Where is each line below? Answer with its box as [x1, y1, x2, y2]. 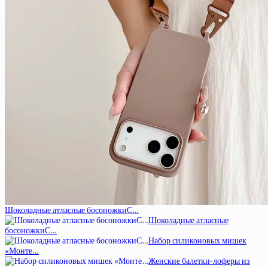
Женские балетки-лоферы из [148, 255, 250, 266]
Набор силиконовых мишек [148, 235, 246, 246]
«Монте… [5, 245, 39, 256]
